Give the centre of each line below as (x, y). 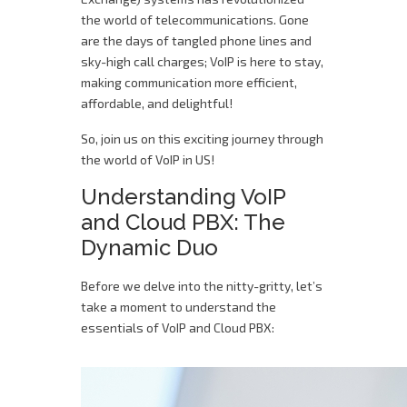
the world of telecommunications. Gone (195, 20)
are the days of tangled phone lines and (196, 40)
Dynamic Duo (149, 248)
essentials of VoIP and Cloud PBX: (178, 328)
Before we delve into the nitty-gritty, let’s (202, 286)
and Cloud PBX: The (183, 222)
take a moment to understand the (179, 307)
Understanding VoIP (183, 197)
